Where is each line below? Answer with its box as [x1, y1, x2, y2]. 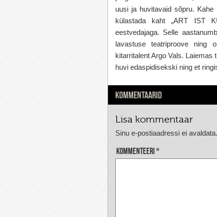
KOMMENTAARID [115, 90, 162, 101]
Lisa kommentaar [115, 114, 193, 125]
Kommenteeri [116, 146, 156, 156]
